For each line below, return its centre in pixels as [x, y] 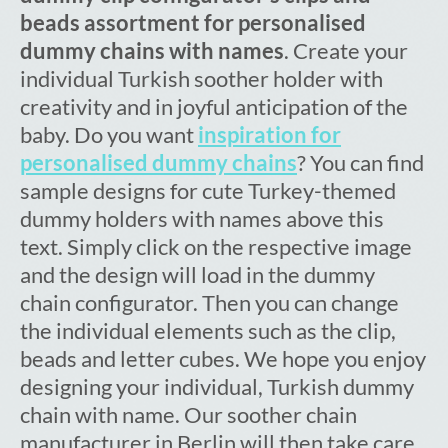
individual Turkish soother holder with [201, 79]
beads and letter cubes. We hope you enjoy [223, 359]
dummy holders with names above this [202, 219]
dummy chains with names [152, 51]
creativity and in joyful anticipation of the [214, 107]
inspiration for [269, 135]
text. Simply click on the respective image [216, 247]
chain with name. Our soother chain [188, 415]
